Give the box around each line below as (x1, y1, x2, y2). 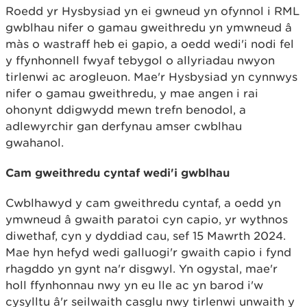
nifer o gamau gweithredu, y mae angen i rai (5, 86, 258, 101)
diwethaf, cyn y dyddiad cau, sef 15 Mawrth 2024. (5, 229, 286, 243)
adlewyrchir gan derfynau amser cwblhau (5, 119, 242, 134)
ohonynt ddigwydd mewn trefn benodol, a (5, 103, 246, 117)
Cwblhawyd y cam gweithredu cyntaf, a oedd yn (5, 196, 281, 210)
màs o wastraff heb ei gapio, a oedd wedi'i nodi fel (5, 37, 294, 51)
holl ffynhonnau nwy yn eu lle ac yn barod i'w (5, 278, 263, 293)
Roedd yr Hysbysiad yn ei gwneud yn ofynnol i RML (5, 4, 299, 19)
